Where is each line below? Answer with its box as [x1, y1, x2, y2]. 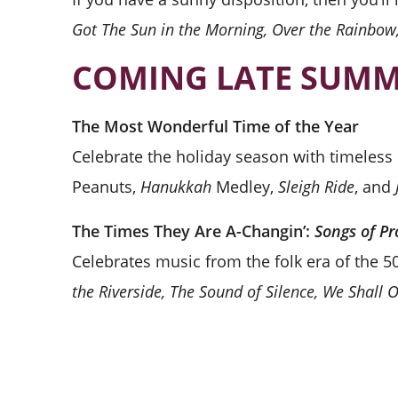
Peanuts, [71, 175, 140, 197]
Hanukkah [139, 175, 211, 197]
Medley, [211, 175, 278, 197]
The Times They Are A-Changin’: [71, 219, 314, 242]
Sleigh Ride [277, 175, 354, 197]
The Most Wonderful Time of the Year [71, 115, 359, 137]
